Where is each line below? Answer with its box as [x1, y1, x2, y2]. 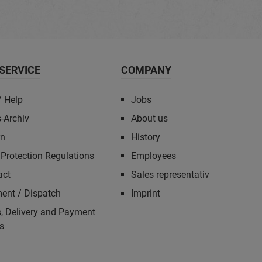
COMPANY [121, 64, 172, 76]
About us [131, 113, 168, 124]
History [131, 132, 161, 143]
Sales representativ [131, 169, 210, 180]
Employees [131, 150, 177, 161]
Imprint [131, 188, 161, 199]
